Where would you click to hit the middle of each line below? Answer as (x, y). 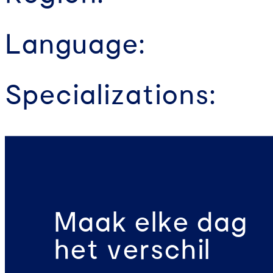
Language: (75, 45)
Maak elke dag (151, 223)
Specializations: (110, 95)
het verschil (132, 250)
